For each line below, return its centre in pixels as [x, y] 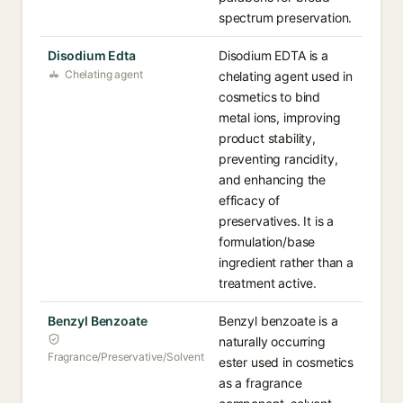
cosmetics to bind [270, 97]
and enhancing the [273, 179]
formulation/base [267, 242]
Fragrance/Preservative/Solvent [126, 357]
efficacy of [250, 200]
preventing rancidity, [278, 159]
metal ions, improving [280, 117]
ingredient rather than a [286, 262]
